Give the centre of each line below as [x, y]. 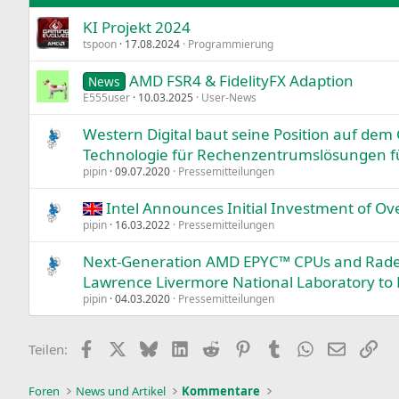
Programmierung [231, 44]
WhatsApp [346, 347]
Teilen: [48, 349]
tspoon [100, 44]
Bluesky [180, 347]
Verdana [269, 24]
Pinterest [278, 347]
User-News [229, 97]
